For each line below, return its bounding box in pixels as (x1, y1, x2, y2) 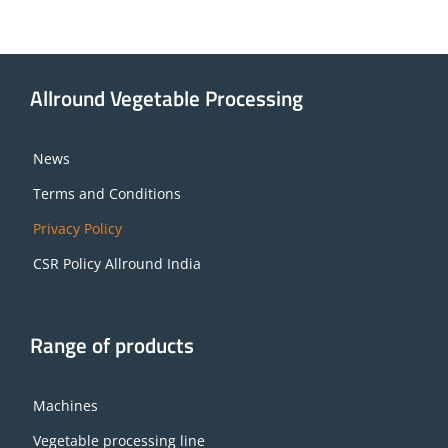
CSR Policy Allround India (33, 253, 201, 273)
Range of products (30, 328, 194, 361)
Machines (33, 395, 98, 415)
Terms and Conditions (33, 183, 181, 203)
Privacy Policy (33, 218, 122, 238)
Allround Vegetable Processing (30, 81, 303, 114)
